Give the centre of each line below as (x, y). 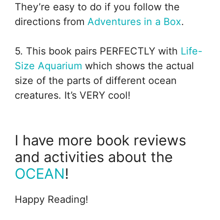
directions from (51, 21)
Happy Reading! (52, 199)
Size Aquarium (48, 66)
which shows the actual (138, 66)
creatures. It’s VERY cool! (73, 95)
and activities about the (94, 157)
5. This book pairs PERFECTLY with (98, 51)
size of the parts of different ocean (96, 80)
